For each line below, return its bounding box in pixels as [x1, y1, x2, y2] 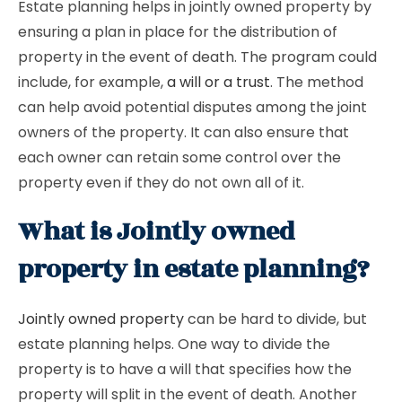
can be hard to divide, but [184, 309, 367, 329]
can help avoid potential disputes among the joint [18, 97, 367, 118]
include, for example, [18, 72, 167, 92]
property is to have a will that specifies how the [18, 359, 352, 380]
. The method [270, 72, 363, 92]
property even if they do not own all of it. [18, 172, 304, 193]
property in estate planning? [18, 250, 370, 289]
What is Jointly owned [18, 213, 295, 251]
